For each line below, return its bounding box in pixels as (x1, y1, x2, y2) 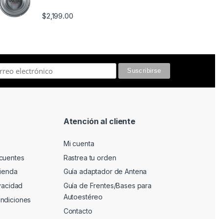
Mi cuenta (63, 139, 94, 148)
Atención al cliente (63, 116, 135, 126)
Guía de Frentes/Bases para (63, 181, 152, 190)
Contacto (63, 206, 92, 215)
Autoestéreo (63, 193, 103, 201)
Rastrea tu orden (63, 153, 116, 162)
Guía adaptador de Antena (63, 167, 147, 176)
